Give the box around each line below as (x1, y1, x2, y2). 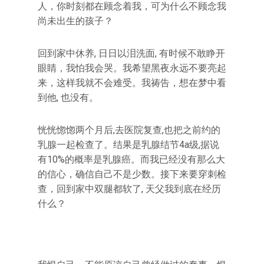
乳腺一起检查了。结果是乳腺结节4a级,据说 (38, 138, 219, 150)
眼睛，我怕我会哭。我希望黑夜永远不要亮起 (38, 62, 226, 74)
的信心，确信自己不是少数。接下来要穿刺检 (38, 168, 226, 180)
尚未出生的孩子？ (38, 15, 113, 27)
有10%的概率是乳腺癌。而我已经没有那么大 (38, 153, 225, 165)
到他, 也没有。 (38, 91, 98, 103)
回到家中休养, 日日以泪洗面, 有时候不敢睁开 (38, 47, 225, 59)
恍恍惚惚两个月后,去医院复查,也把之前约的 (38, 124, 220, 136)
